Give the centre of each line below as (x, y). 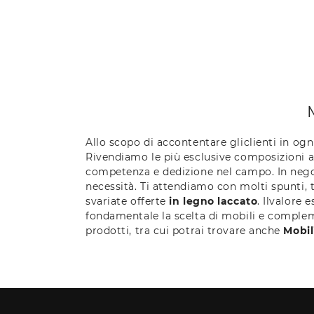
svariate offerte (128, 201)
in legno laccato (213, 201)
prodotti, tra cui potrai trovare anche (185, 230)
